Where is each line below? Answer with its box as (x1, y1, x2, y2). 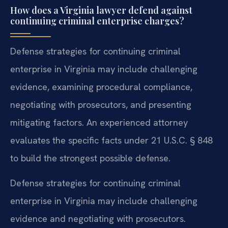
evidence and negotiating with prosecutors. (10, 213, 186, 225)
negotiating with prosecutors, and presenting (10, 98, 191, 110)
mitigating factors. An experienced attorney (10, 116, 188, 128)
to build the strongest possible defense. (10, 152, 170, 164)
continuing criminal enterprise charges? (10, 14, 184, 27)
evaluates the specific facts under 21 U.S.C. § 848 (10, 134, 213, 146)
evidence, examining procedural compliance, (10, 80, 192, 93)
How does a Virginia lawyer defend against (10, 4, 192, 16)
